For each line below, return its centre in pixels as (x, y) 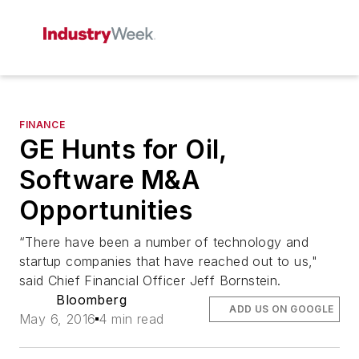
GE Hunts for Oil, (123, 149)
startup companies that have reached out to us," (169, 261)
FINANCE (42, 125)
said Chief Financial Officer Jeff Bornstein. (150, 280)
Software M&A (110, 180)
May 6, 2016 (58, 319)
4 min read (131, 319)
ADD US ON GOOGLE (282, 309)
